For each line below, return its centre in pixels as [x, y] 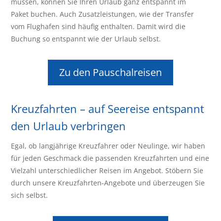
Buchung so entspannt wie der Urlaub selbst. [86, 39]
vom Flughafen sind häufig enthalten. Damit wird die [98, 27]
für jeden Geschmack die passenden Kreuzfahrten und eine [110, 158]
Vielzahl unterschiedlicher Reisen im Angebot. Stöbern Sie [107, 171]
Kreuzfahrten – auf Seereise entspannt [108, 109]
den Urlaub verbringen [69, 126]
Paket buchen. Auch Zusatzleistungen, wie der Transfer [103, 14]
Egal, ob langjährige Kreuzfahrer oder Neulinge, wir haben [108, 146]
